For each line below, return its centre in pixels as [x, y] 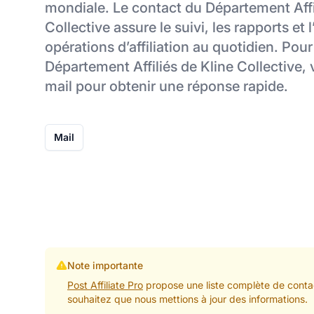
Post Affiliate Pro [105, 285]
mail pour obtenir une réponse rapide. [166, 86]
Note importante [105, 265]
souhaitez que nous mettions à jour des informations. [187, 299]
